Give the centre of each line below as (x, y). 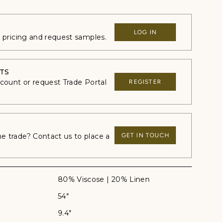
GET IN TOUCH (145, 136)
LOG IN (145, 32)
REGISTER (145, 82)
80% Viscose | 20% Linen (104, 180)
